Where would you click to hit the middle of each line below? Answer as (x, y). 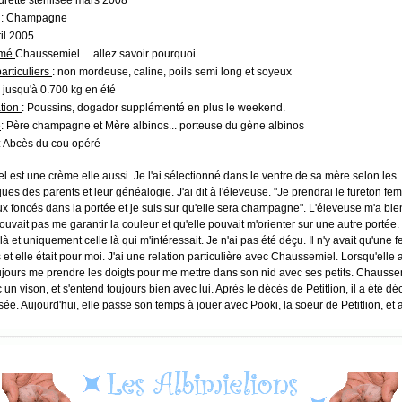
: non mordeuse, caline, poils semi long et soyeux (172, 72)
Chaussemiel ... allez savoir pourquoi (105, 54)
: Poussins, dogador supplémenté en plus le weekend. (153, 108)
